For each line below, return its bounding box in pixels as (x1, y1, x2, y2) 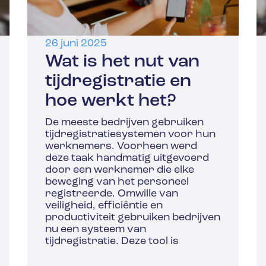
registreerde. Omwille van (45, 188, 178, 200)
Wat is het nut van (45, 53, 199, 72)
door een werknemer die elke (45, 164, 194, 176)
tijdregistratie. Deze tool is (45, 236, 179, 248)
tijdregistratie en (45, 72, 191, 91)
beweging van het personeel (45, 176, 189, 188)
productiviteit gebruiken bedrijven (45, 212, 220, 224)
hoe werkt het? (45, 92, 176, 111)
